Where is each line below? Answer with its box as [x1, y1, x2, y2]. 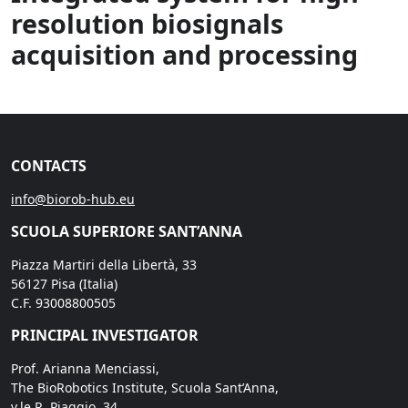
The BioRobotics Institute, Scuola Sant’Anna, [11, 378, 279, 396]
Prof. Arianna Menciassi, [11, 359, 159, 377]
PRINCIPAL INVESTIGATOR [11, 324, 199, 345]
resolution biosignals [11, 5, 283, 41]
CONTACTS [11, 155, 87, 176]
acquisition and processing [11, 36, 358, 72]
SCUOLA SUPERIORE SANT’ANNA [11, 220, 242, 241]
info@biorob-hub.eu [11, 189, 135, 208]
